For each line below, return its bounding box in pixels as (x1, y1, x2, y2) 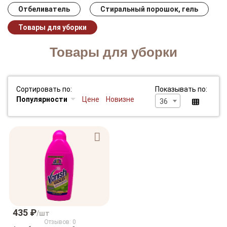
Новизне (105, 95, 134, 104)
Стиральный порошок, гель (100, 5, 198, 13)
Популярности (16, 95, 67, 104)
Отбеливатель (18, 5, 70, 13)
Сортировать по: (16, 85, 72, 93)
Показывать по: (155, 85, 207, 93)
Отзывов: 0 (44, 218, 76, 225)
